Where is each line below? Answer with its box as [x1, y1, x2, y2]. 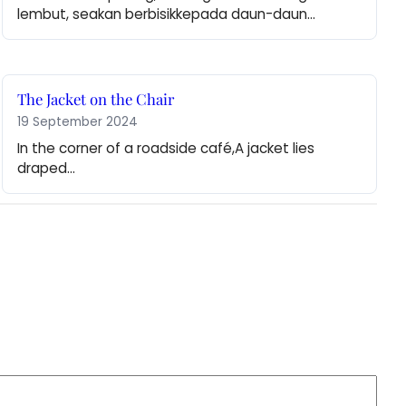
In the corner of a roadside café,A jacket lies [17, 139, 315, 159]
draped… [17, 159, 76, 179]
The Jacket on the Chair [17, 89, 175, 110]
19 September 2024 [17, 113, 139, 131]
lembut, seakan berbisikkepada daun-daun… [17, 5, 316, 24]
